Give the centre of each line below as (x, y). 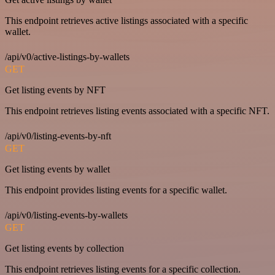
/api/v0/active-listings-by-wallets (67, 56)
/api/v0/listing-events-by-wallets (66, 215)
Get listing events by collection (64, 248)
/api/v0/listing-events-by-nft (58, 136)
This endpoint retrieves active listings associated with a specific (126, 20)
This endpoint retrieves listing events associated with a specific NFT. (137, 110)
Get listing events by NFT (55, 90)
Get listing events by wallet (57, 169)
